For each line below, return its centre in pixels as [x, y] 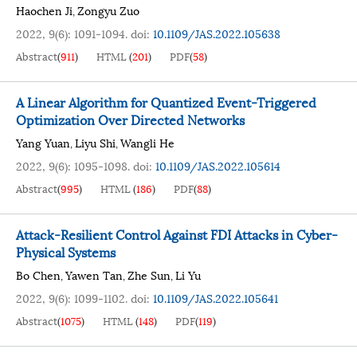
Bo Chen [38, 275]
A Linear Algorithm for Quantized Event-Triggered [166, 102]
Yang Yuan [43, 142]
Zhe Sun [149, 275]
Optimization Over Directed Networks [130, 119]
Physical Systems [66, 251]
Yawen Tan [94, 275]
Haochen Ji [44, 10]
